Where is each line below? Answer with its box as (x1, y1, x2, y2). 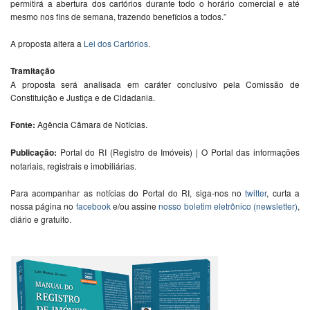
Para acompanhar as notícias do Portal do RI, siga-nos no (10, 186, 246, 199)
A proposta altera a (10, 37, 84, 49)
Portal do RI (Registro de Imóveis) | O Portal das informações (57, 145, 300, 158)
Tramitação (10, 64, 55, 77)
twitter (245, 186, 267, 199)
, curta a (266, 186, 300, 199)
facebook (75, 199, 111, 212)
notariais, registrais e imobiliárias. (10, 159, 136, 172)
